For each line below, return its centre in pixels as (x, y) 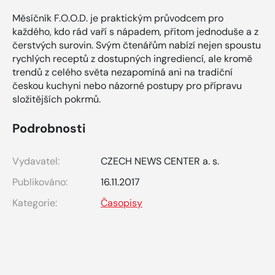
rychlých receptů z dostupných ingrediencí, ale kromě (132, 58)
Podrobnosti (49, 128)
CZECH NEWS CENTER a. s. (160, 161)
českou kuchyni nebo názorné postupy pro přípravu (127, 85)
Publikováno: (40, 182)
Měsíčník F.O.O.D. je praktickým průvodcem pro (118, 18)
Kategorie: (35, 203)
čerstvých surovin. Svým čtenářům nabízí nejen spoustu (137, 45)
